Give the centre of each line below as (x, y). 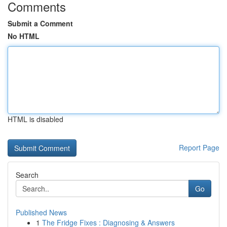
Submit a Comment (40, 23)
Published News (41, 212)
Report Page (199, 147)
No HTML (24, 36)
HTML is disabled (35, 119)
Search (27, 175)
